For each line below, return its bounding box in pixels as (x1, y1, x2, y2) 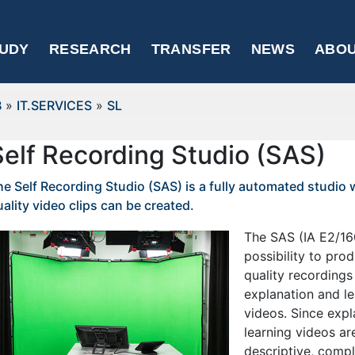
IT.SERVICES (17, 97, 92, 113)
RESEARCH (48, 41, 132, 57)
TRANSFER (151, 41, 231, 57)
